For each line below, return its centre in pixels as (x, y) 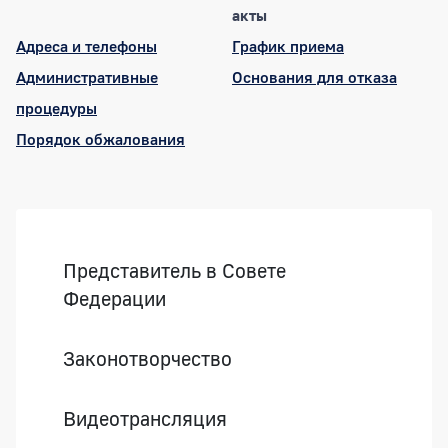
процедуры (56, 107)
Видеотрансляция (145, 417)
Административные (87, 76)
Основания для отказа (314, 76)
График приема (288, 45)
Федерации (114, 297)
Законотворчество (147, 357)
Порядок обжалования (100, 138)
